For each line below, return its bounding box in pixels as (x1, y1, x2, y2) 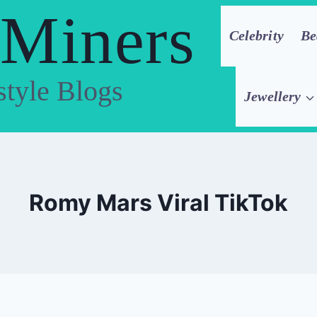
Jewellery (244, 88, 301, 104)
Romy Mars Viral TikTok (29, 189, 288, 217)
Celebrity (229, 28, 284, 44)
